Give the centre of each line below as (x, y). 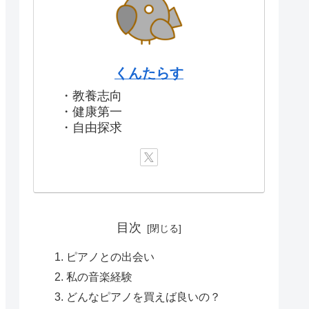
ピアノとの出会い (110, 257)
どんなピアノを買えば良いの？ (143, 297)
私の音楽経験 (99, 277)
